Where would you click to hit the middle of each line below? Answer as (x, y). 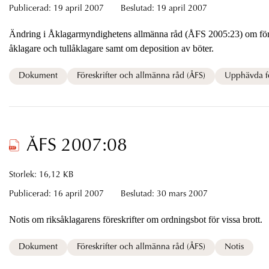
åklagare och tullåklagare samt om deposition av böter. (111, 48)
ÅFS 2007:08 (77, 146)
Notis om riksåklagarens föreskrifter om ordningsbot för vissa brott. (135, 219)
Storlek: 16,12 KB (41, 175)
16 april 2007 (80, 194)
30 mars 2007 (182, 194)
